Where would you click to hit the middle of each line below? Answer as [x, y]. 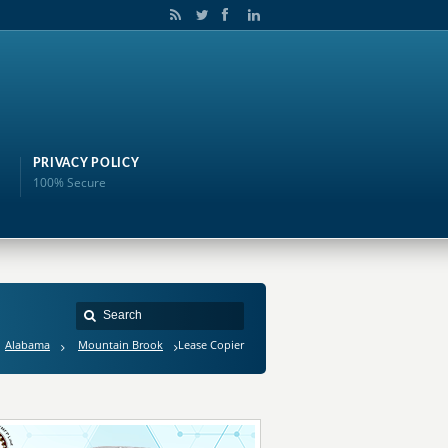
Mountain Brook [120, 344]
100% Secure [69, 182]
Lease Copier [211, 344]
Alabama [27, 344]
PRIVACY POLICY [86, 163]
